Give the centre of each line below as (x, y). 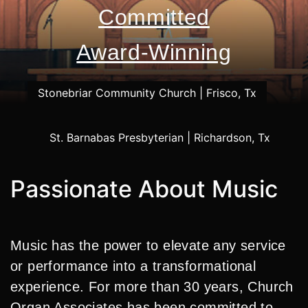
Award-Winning (154, 53)
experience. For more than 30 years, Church (152, 287)
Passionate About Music (144, 189)
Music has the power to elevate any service (148, 245)
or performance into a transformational (133, 266)
